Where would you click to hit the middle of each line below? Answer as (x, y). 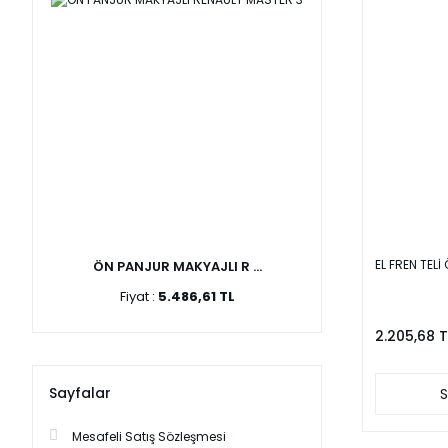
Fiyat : (138, 296)
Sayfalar (80, 393)
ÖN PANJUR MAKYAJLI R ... (177, 266)
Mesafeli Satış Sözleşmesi (149, 436)
